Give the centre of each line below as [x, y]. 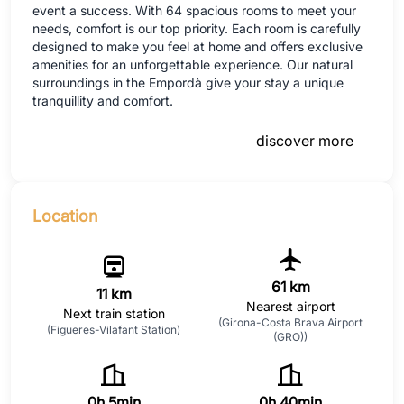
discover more [305, 140]
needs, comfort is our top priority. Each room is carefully [197, 28]
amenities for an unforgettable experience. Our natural [193, 64]
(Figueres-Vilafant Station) [114, 329]
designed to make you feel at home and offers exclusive [197, 46]
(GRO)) [290, 336]
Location [65, 216]
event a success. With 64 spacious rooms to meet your [194, 10]
